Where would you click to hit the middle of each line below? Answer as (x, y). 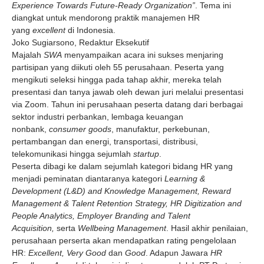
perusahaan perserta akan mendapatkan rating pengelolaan (124, 240)
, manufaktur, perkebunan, (161, 129)
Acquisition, (34, 228)
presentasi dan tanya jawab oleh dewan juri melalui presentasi (128, 92)
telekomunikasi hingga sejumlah (72, 154)
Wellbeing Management (121, 228)
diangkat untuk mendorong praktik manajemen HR (106, 17)
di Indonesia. (92, 30)
